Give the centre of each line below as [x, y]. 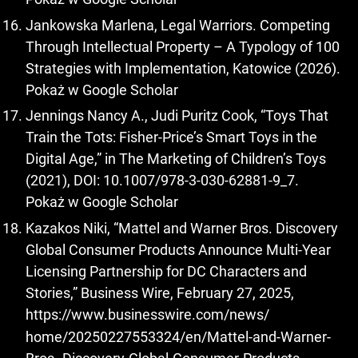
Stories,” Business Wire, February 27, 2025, [160, 292]
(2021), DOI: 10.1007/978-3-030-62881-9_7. [162, 181]
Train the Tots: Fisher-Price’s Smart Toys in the [171, 137]
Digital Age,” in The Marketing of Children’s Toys [176, 159]
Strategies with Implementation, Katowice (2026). [183, 68]
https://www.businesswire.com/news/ [147, 314]
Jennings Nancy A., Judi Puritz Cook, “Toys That [177, 116]
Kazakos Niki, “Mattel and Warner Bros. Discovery [182, 228]
